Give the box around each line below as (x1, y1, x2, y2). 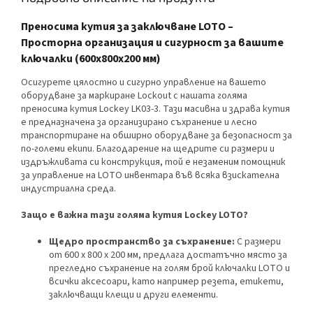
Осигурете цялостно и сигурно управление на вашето (21, 75, 266, 90)
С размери (235, 235, 281, 249)
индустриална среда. (21, 182, 116, 196)
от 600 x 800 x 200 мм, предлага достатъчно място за (49, 248, 287, 263)
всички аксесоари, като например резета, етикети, (49, 275, 284, 289)
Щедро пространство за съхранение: (49, 235, 235, 249)
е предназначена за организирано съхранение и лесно (21, 115, 257, 130)
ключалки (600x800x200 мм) (21, 50, 161, 66)
